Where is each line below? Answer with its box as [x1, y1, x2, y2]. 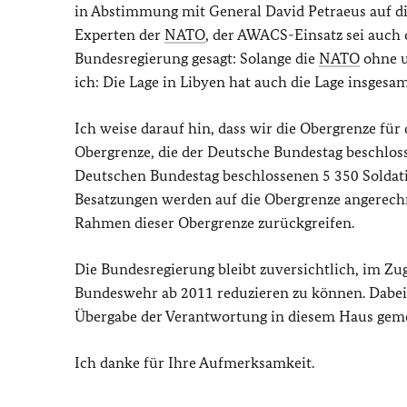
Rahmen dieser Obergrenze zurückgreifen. [74, 213, 354, 232]
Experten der [74, 25, 164, 44]
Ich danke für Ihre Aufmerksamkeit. [74, 353, 314, 372]
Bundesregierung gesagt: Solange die [74, 49, 319, 67]
